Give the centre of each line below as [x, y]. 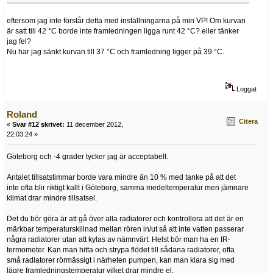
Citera [248, 121]
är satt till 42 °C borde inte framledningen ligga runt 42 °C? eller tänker [123, 31]
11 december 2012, [94, 125]
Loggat [246, 89]
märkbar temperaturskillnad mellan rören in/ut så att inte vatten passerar [125, 229]
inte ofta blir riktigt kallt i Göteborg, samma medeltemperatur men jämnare [128, 188]
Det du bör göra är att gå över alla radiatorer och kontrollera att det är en [125, 219]
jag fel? [19, 42]
